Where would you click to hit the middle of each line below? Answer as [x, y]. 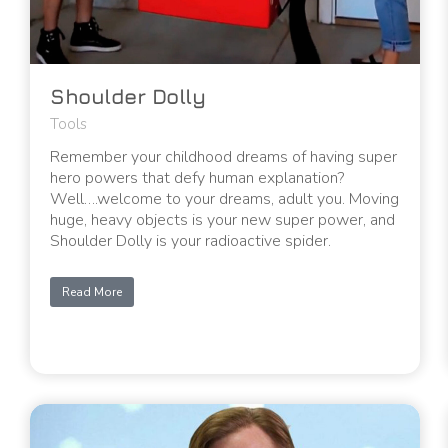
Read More [92, 291]
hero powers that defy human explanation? [197, 177]
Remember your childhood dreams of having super [223, 156]
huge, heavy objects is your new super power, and [222, 219]
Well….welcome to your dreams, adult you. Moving [224, 198]
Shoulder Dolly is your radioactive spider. [190, 240]
